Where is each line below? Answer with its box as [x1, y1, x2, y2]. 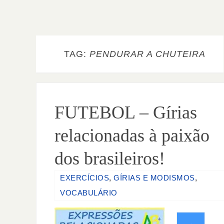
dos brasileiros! [54, 148, 165, 168]
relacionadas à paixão [54, 125, 209, 145]
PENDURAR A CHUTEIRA [89, 49, 205, 59]
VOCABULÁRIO [60, 188, 117, 197]
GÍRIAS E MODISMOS [113, 173, 195, 182]
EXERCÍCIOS [60, 173, 109, 182]
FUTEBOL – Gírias [54, 102, 197, 122]
